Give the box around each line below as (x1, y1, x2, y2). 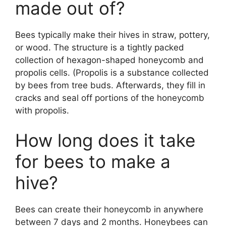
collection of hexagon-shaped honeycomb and (15, 54, 204, 65)
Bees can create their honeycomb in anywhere (15, 204, 203, 215)
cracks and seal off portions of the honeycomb (15, 92, 204, 103)
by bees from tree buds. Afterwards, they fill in (15, 80, 205, 90)
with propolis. (15, 105, 69, 116)
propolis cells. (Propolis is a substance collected (15, 67, 209, 78)
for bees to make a (15, 151, 171, 173)
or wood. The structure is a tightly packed (15, 42, 184, 52)
